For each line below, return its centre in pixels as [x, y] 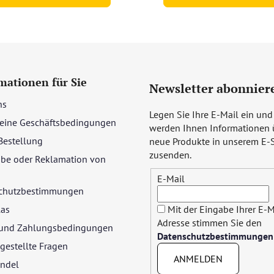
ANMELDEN [198, 259]
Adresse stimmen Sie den [209, 223]
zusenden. [170, 154]
